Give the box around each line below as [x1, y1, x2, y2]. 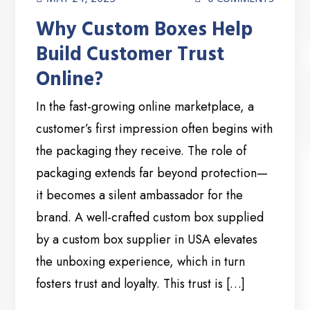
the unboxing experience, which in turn [36, 253, 246, 271]
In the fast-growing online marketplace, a [36, 98, 255, 116]
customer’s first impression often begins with [36, 120, 273, 138]
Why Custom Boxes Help [36, 17, 253, 44]
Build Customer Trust [36, 42, 225, 69]
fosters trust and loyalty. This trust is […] [36, 275, 246, 293]
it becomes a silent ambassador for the [36, 186, 244, 205]
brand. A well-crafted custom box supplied [36, 208, 264, 227]
